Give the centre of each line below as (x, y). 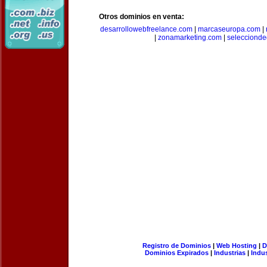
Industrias (230, 253)
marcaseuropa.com (229, 29)
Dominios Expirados (177, 253)
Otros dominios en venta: (142, 17)
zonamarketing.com (190, 38)
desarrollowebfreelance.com (146, 29)
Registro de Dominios (176, 246)
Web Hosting (236, 246)
